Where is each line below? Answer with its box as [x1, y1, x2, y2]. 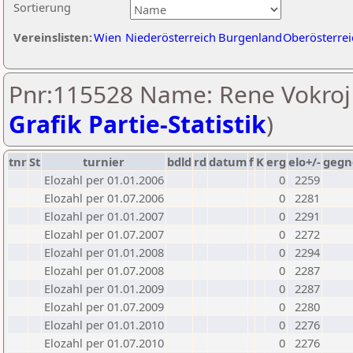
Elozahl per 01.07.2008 [44, 262, 164, 278]
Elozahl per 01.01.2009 [44, 281, 164, 296]
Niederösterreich [125, 29, 216, 45]
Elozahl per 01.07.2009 [44, 299, 164, 314]
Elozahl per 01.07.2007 [44, 226, 164, 242]
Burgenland [218, 29, 282, 45]
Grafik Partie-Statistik [9, 108, 266, 140]
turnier [83, 154, 124, 169]
